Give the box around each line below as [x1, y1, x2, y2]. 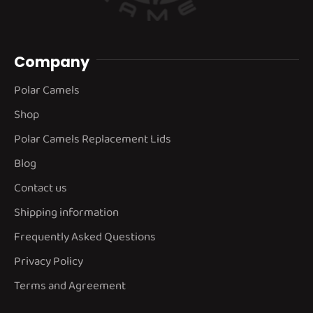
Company [14, 52, 89, 72]
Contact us [14, 179, 67, 198]
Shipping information [14, 203, 119, 222]
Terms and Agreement [14, 277, 126, 296]
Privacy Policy [14, 252, 83, 271]
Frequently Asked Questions [14, 228, 156, 247]
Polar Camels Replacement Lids [14, 130, 171, 149]
